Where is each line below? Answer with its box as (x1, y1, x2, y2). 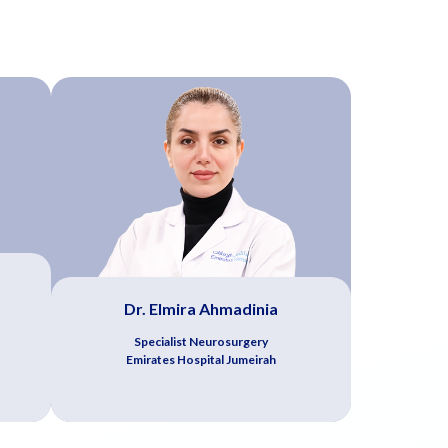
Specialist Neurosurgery (134, 333, 268, 349)
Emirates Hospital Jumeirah (126, 351, 276, 367)
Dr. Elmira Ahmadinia (124, 298, 278, 318)
